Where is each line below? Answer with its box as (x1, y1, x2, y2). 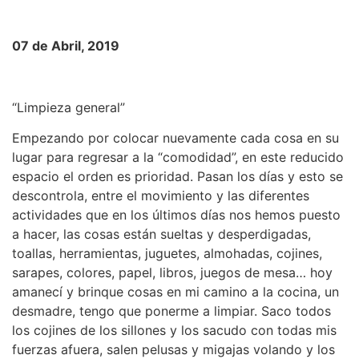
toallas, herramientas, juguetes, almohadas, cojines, (12, 244, 322, 261)
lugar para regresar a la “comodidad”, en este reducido (12, 148, 344, 165)
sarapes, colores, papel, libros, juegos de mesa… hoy (12, 264, 333, 280)
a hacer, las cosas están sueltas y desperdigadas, (12, 225, 311, 242)
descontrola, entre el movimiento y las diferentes (12, 187, 309, 204)
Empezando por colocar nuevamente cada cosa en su (12, 129, 339, 146)
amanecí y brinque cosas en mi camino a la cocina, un (12, 283, 339, 300)
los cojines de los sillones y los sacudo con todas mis (12, 321, 337, 338)
